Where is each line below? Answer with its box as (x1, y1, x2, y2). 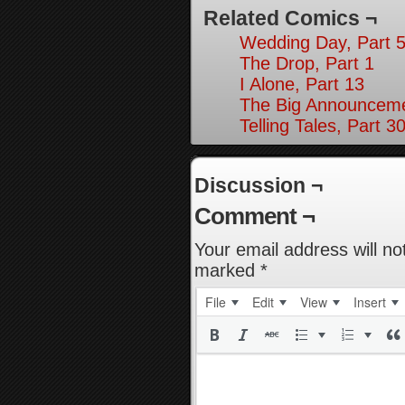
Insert (353, 293, 386, 311)
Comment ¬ (194, 202, 315, 230)
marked (194, 260, 260, 280)
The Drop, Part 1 (240, 53, 374, 73)
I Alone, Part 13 (240, 74, 364, 94)
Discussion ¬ (194, 174, 323, 197)
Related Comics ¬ (203, 6, 377, 30)
